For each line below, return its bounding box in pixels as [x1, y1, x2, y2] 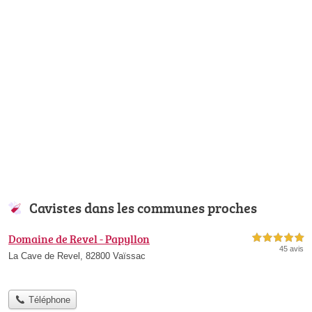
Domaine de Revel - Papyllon [8, 231, 150, 247]
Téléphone [25, 294, 70, 305]
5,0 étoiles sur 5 [252, 233, 304, 242]
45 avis [279, 244, 304, 253]
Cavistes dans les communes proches [29, 197, 257, 217]
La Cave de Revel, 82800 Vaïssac [8, 250, 146, 261]
